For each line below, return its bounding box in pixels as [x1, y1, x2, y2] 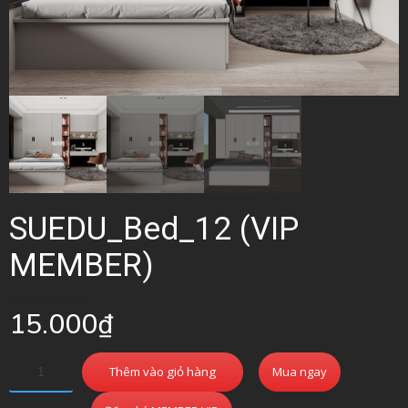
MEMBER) [9, 246, 154, 284]
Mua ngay [272, 362, 327, 380]
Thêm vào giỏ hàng [109, 362, 216, 380]
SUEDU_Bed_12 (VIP [9, 209, 299, 248]
